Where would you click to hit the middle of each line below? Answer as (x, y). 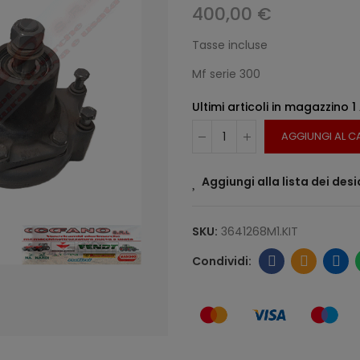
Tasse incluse (230, 45)
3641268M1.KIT (260, 231)
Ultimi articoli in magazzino (272, 107)
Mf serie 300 (226, 74)
